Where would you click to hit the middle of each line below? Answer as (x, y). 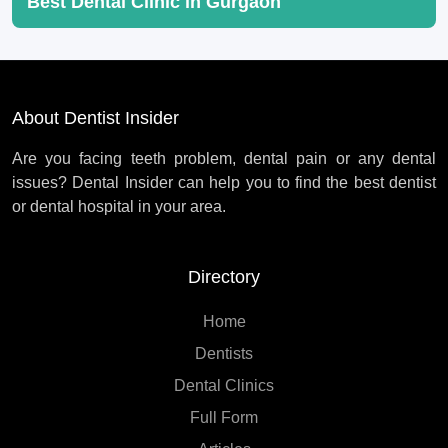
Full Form (224, 418)
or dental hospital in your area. (119, 206)
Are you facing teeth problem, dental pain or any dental (224, 158)
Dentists (224, 354)
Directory (224, 277)
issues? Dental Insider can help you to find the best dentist (224, 182)
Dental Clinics (224, 386)
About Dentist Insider (95, 117)
